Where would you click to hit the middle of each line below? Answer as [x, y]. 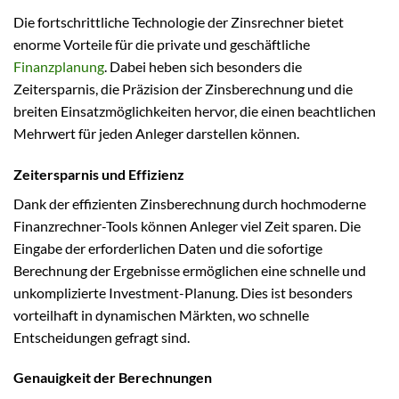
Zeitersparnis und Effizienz [99, 174]
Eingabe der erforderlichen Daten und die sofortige [168, 248]
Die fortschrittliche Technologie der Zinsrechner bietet [179, 21]
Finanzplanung [59, 66]
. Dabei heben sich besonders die [203, 66]
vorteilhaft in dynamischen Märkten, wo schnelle [161, 314]
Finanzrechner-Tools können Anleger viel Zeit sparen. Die [187, 225]
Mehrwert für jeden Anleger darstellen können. [156, 133]
